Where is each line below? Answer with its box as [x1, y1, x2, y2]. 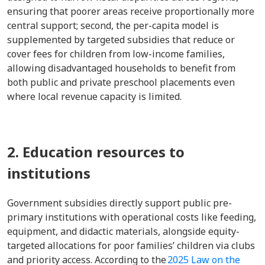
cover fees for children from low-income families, [7, 47, 225, 60]
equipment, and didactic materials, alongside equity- [7, 225, 240, 238]
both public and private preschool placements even [7, 76, 235, 89]
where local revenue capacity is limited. [7, 90, 182, 103]
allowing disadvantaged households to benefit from [7, 62, 235, 75]
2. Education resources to [7, 142, 185, 161]
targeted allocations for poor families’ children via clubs [7, 239, 255, 252]
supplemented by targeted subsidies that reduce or [7, 33, 235, 46]
